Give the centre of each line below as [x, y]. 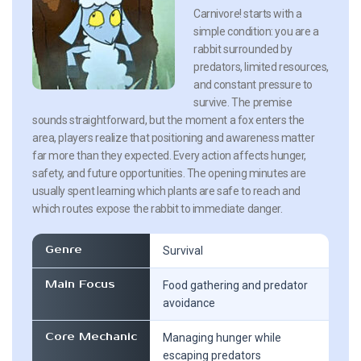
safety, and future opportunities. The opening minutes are [170, 173]
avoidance [189, 303]
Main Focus [80, 284]
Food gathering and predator [235, 285]
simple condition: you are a [256, 31]
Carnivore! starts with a [248, 13]
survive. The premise [243, 102]
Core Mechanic [91, 336]
